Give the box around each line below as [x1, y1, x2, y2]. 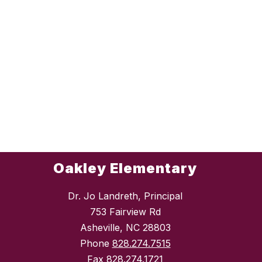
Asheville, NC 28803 [80, 222, 171, 234]
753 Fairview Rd [89, 206, 161, 218]
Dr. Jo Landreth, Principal [68, 190, 182, 202]
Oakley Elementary [53, 160, 197, 177]
